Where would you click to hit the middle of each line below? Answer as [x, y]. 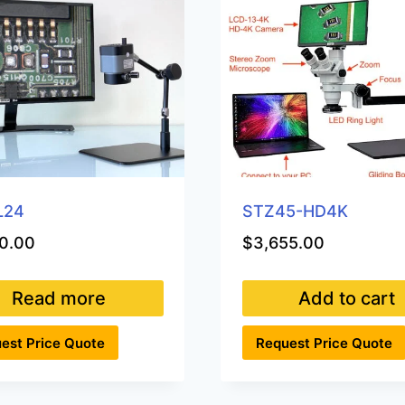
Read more [59, 299]
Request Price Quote [324, 343]
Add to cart [346, 299]
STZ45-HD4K [295, 211]
